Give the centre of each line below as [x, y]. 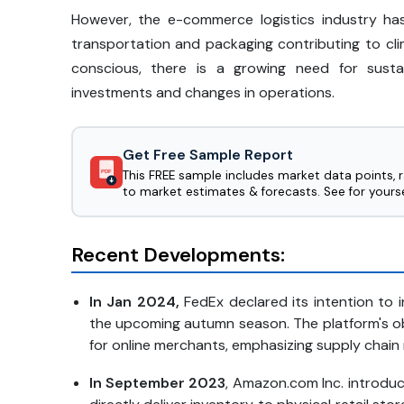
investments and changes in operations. [202, 93]
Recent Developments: [178, 255]
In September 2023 [157, 383]
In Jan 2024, [134, 302]
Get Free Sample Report [208, 154]
